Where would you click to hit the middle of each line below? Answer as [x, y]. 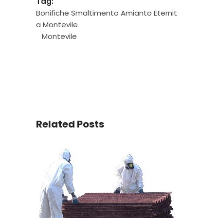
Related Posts [70, 124]
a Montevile [57, 25]
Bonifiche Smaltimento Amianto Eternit [107, 13]
